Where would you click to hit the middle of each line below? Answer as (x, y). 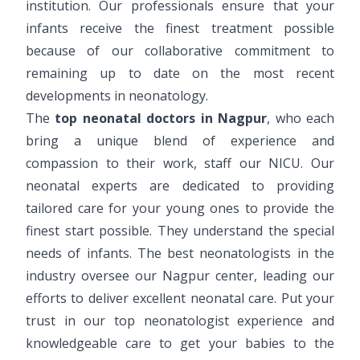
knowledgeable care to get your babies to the (180, 343)
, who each (301, 118)
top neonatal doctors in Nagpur (161, 118)
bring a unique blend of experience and (180, 140)
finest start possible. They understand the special (180, 230)
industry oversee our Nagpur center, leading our (180, 275)
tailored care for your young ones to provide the (180, 208)
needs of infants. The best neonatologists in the (180, 253)
